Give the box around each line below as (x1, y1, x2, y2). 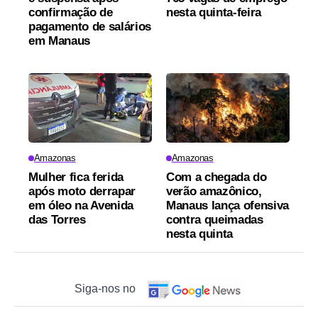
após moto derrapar (28, 184, 136, 198)
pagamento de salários (28, 20, 151, 34)
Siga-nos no (75, 282, 136, 295)
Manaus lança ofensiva (166, 198, 289, 212)
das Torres (28, 212, 86, 226)
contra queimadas (166, 212, 263, 226)
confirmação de (28, 6, 113, 20)
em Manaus (28, 34, 90, 48)
